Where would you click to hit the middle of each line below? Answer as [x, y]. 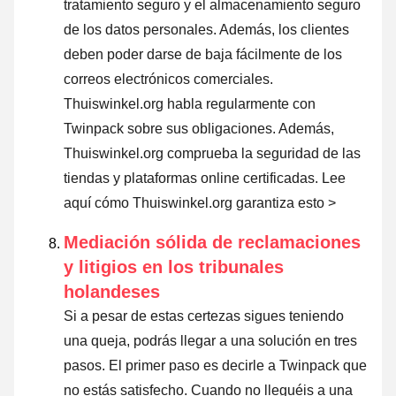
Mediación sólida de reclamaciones [212, 242]
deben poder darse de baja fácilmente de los [203, 54]
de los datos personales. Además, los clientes [206, 29]
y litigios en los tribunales [174, 267]
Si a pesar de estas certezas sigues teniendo [204, 316]
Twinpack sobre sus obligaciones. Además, [199, 128]
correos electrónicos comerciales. [168, 79]
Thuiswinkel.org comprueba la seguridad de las [212, 153]
